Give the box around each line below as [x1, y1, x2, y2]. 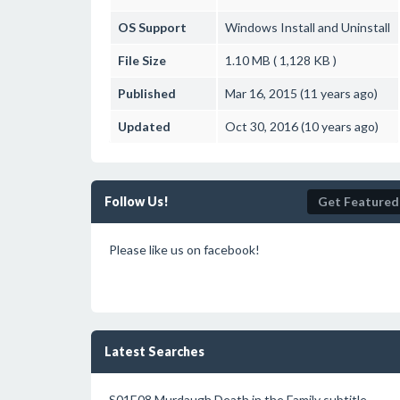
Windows [225, 20, 278, 35]
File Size [118, 53, 166, 68]
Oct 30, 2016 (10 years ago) [225, 119, 379, 134]
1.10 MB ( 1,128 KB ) [225, 53, 337, 68]
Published [118, 86, 176, 101]
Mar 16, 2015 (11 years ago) [225, 86, 378, 101]
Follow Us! [104, 194, 169, 209]
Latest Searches [104, 344, 204, 359]
